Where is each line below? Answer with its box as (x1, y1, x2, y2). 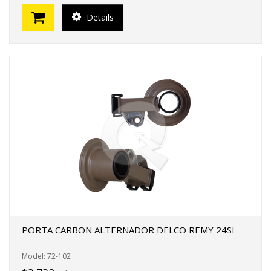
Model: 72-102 (22, 251, 71, 261)
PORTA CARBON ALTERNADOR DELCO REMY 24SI (22, 224, 235, 236)
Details (84, 11, 114, 23)
